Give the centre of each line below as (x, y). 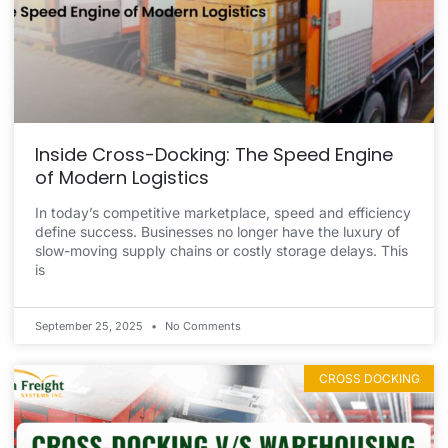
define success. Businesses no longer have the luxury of (217, 232)
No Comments (201, 326)
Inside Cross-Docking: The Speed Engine (214, 155)
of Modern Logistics (122, 178)
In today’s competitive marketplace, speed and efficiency (223, 213)
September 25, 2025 (90, 326)
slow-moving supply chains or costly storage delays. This (221, 251)
